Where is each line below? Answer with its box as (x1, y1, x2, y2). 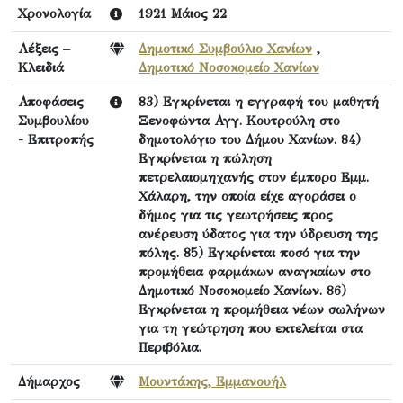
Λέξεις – (18, 40, 70, 57)
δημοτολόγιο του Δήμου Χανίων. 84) (139, 131, 361, 148)
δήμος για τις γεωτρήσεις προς (139, 207, 333, 223)
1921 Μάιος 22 (139, 5, 227, 22)
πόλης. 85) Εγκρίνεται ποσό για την (139, 245, 360, 261)
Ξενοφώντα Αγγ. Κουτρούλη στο (139, 112, 340, 129)
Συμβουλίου (18, 112, 89, 129)
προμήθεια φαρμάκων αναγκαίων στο (139, 264, 371, 280)
